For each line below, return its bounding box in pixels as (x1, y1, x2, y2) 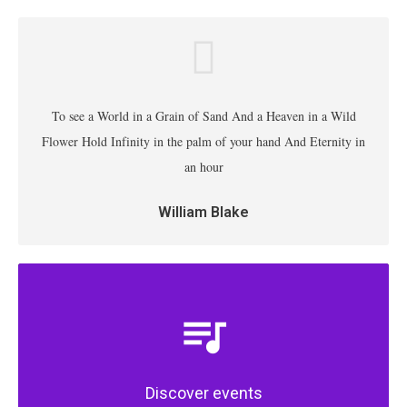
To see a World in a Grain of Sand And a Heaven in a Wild (51, 106, 356, 124)
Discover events (144, 382, 263, 402)
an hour (184, 157, 223, 175)
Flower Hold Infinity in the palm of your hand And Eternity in (42, 132, 365, 150)
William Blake (158, 203, 249, 221)
